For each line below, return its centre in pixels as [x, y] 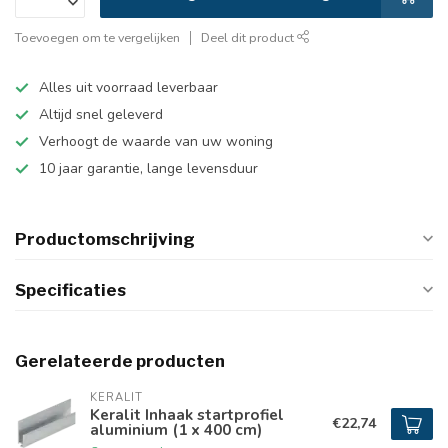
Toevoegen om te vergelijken [97, 37]
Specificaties [70, 290]
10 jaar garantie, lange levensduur [148, 168]
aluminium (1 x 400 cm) [176, 429]
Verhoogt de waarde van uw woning [156, 141]
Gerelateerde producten [120, 361]
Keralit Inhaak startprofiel [187, 414]
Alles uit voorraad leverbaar [128, 87]
